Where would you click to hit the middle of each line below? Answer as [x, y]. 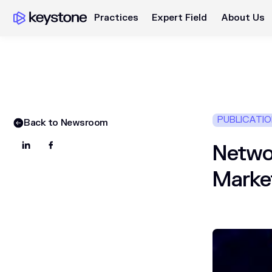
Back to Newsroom [66, 123]
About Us [243, 18]
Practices [116, 18]
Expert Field [180, 18]
